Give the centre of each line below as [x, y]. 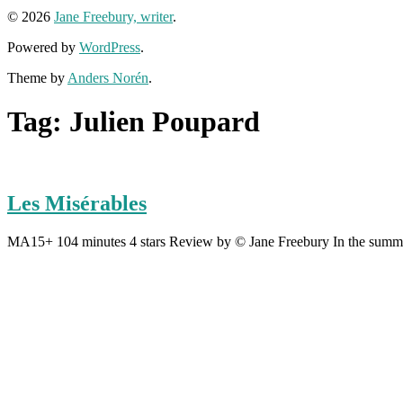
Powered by [43, 47]
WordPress [110, 47]
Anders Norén [108, 77]
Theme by [37, 77]
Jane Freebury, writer [113, 16]
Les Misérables [77, 204]
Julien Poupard [165, 121]
